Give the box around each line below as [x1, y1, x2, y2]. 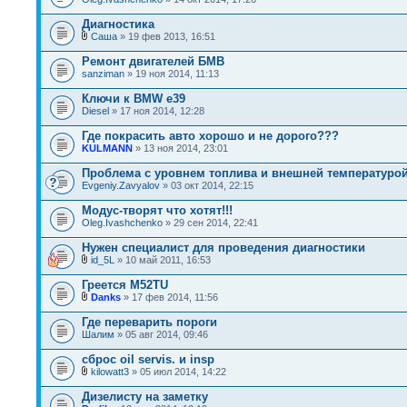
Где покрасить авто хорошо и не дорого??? [82, 129, 339, 143]
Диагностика [82, 17, 154, 31]
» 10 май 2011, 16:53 [114, 254, 211, 265]
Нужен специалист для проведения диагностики [82, 241, 365, 254]
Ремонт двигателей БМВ [82, 55, 224, 68]
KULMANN [82, 143, 133, 154]
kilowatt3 [91, 366, 129, 377]
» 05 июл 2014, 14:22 [129, 366, 226, 377]
